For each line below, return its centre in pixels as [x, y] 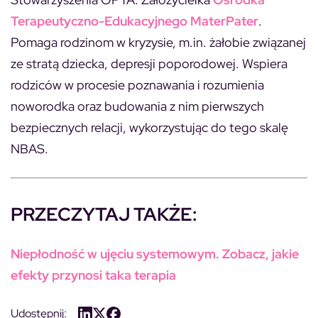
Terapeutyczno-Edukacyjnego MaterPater [135, 21]
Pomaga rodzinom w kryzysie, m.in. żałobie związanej [158, 42]
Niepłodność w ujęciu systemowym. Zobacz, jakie [155, 254]
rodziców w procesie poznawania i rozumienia [137, 85]
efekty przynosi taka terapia [93, 275]
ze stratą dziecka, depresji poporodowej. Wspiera [149, 64]
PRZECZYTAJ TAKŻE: [104, 214]
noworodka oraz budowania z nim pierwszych [137, 106]
